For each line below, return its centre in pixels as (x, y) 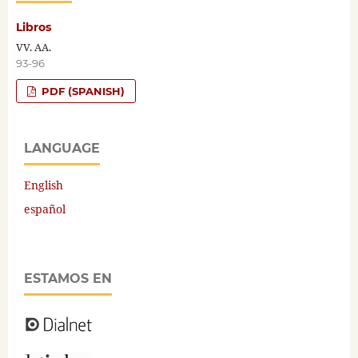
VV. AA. (33, 48)
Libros (33, 28)
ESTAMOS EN (68, 279)
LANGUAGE (62, 149)
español (45, 209)
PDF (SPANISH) (82, 91)
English (44, 185)
